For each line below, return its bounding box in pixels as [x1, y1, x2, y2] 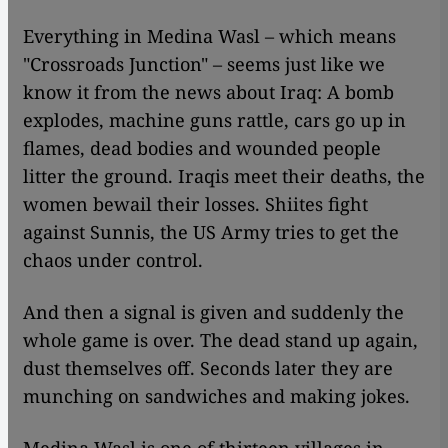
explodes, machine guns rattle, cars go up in [23, 108, 406, 133]
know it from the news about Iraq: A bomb [23, 80, 394, 105]
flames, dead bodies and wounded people [23, 136, 381, 161]
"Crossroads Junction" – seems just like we [23, 52, 385, 77]
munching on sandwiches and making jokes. [23, 384, 410, 409]
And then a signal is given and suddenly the [23, 300, 404, 325]
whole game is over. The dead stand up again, [23, 328, 418, 353]
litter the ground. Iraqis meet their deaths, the [23, 164, 425, 189]
